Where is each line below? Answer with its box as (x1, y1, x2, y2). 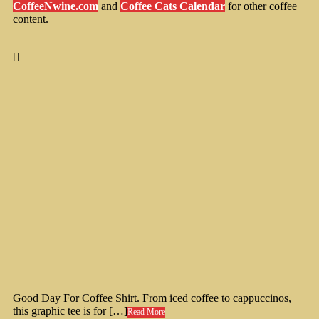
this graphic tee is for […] (13, 305, 127, 318)
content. (13, 13, 48, 26)
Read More (127, 307, 165, 318)
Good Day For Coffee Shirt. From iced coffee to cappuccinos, (13, 292, 291, 305)
